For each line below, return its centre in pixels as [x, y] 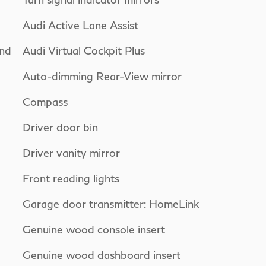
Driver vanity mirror [71, 152]
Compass [45, 101]
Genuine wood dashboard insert [102, 254]
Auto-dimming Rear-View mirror [102, 76]
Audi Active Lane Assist [80, 25]
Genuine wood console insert [94, 229]
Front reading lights [71, 178]
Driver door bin [60, 127]
